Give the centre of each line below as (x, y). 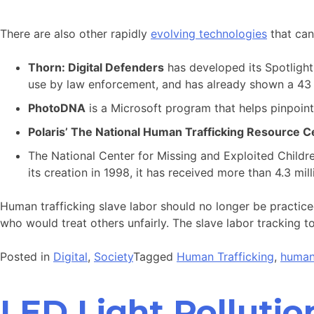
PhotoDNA (57, 108)
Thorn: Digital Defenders (96, 68)
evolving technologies (209, 34)
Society (114, 257)
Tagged (155, 257)
